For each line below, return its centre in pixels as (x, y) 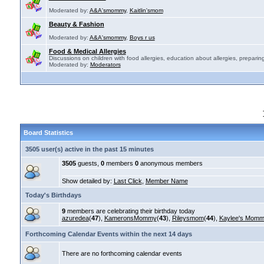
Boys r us (142, 37)
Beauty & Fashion (76, 24)
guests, (88, 163)
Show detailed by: (88, 181)
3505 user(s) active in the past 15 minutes (89, 149)
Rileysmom (188, 218)
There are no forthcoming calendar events (122, 253)
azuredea (75, 218)
